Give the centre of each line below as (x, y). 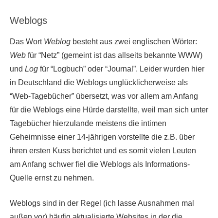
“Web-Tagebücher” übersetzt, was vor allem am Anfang (104, 96)
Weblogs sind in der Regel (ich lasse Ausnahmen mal (102, 203)
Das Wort (27, 41)
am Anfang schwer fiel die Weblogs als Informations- (100, 164)
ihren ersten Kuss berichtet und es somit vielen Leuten (103, 150)
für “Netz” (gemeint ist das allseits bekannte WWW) (114, 55)
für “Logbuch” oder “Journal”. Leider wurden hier (121, 69)
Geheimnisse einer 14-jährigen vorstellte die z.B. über (102, 137)
